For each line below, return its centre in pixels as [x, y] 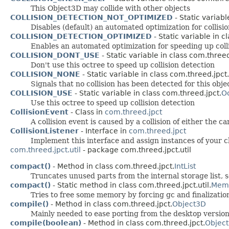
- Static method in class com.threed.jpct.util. [131, 185]
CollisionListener [44, 131]
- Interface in [104, 131]
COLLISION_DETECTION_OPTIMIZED [81, 36]
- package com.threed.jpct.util [136, 150]
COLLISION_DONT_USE [55, 55]
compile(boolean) [46, 223]
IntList [185, 166]
